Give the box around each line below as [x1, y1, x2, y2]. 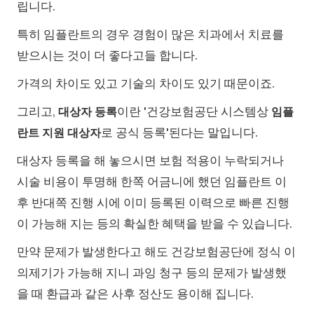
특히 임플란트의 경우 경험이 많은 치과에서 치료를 [17, 26, 284, 42]
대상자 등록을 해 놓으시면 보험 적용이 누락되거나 [17, 152, 284, 168]
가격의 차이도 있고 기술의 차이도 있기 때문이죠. [17, 75, 275, 91]
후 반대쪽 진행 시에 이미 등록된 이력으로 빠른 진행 [17, 194, 289, 210]
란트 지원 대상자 [17, 125, 101, 139]
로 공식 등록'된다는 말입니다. [101, 124, 258, 140]
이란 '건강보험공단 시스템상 [117, 103, 271, 119]
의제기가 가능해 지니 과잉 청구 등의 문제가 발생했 [17, 264, 287, 280]
